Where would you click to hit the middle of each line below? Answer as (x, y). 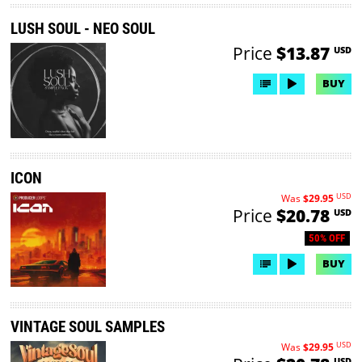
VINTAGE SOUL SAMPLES (88, 327)
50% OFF (327, 238)
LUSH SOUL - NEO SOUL (83, 28)
